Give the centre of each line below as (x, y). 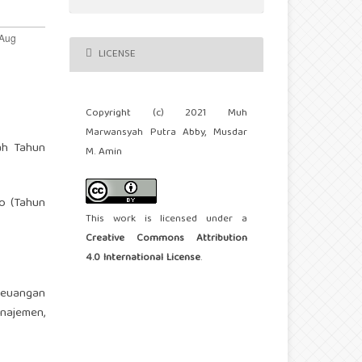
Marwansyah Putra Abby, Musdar (166, 133)
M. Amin (104, 153)
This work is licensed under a (166, 220)
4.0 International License (143, 259)
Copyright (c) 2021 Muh (166, 114)
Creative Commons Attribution (166, 239)
